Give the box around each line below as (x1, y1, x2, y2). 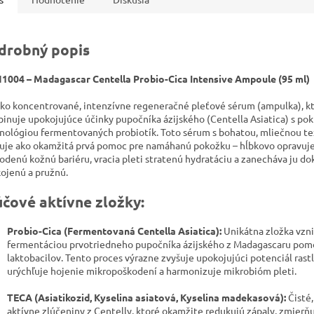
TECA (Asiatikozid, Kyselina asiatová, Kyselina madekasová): (7, 291, 286, 304)
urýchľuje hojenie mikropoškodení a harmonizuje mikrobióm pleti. (7, 264, 296, 278)
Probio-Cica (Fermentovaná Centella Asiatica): (7, 224, 221, 238)
